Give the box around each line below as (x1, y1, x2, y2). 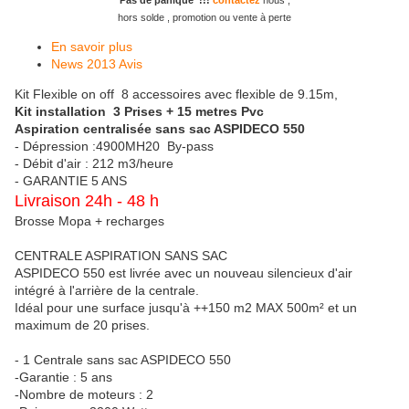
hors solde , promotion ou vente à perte (118, 12, 291, 24)
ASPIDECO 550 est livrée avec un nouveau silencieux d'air (15, 266, 352, 281)
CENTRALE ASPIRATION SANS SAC (15, 248, 227, 264)
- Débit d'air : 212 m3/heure (15, 156, 173, 172)
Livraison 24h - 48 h (15, 192, 159, 211)
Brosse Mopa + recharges (15, 214, 164, 229)
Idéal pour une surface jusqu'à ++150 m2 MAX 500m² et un (15, 300, 357, 316)
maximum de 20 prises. (15, 318, 150, 333)
